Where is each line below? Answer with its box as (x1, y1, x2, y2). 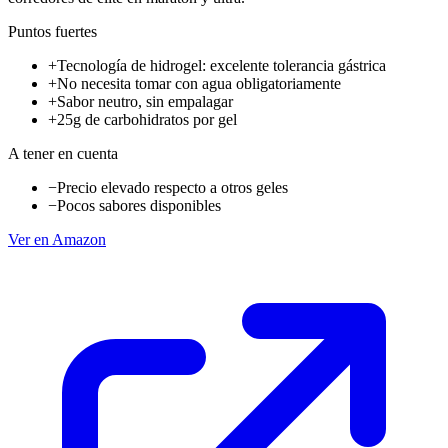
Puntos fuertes (8, 23, 97, 41)
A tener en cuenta (8, 145, 118, 163)
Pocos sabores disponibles (57, 197, 221, 215)
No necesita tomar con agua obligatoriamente (57, 75, 341, 93)
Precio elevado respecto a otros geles (57, 179, 288, 197)
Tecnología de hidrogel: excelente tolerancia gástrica (57, 57, 386, 75)
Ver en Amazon (8, 231, 106, 249)
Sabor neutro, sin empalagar (57, 93, 233, 111)
